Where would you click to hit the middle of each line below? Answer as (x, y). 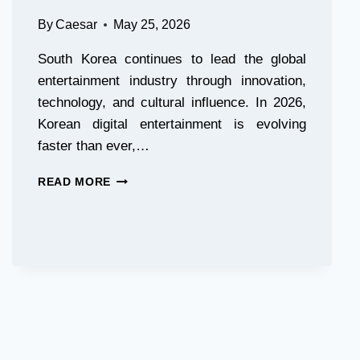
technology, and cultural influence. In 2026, (172, 102)
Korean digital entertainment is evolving (172, 124)
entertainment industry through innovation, (172, 81)
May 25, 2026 (152, 25)
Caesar (77, 25)
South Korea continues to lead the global (172, 59)
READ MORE (75, 182)
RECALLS (139, 8)
